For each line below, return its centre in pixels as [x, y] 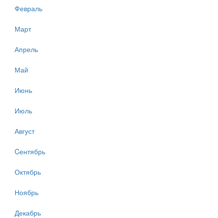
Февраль [28, 9]
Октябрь [28, 172]
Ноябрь [27, 192]
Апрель [26, 49]
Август [25, 131]
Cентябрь [30, 152]
